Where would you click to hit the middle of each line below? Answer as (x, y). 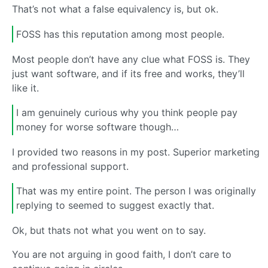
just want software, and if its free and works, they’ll (128, 73)
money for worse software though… (98, 127)
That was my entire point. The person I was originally (136, 191)
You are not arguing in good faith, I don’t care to (122, 254)
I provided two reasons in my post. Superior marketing (136, 152)
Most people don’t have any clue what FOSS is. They (131, 59)
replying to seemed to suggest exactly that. (115, 205)
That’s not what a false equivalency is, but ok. (115, 9)
